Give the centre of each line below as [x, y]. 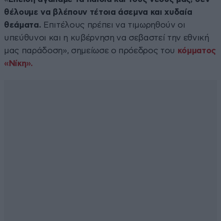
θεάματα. [24, 25]
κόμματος [197, 50]
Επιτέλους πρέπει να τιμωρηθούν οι [114, 25]
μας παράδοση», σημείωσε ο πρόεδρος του [91, 50]
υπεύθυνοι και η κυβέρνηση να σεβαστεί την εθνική [107, 37]
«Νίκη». [18, 63]
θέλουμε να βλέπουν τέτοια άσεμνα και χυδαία [98, 12]
